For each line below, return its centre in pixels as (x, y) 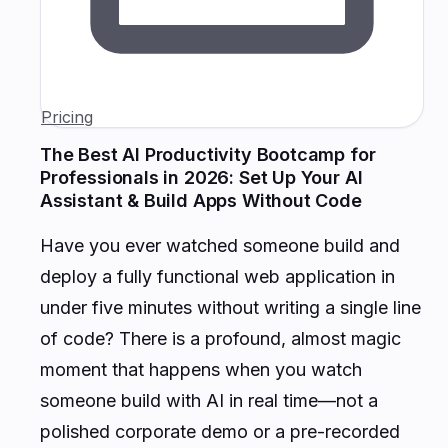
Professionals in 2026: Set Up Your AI (201, 177)
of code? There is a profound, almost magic (220, 338)
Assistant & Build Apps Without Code (201, 200)
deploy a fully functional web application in (217, 276)
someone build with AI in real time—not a (209, 400)
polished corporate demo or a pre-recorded (220, 431)
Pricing (67, 116)
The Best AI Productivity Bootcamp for (208, 154)
